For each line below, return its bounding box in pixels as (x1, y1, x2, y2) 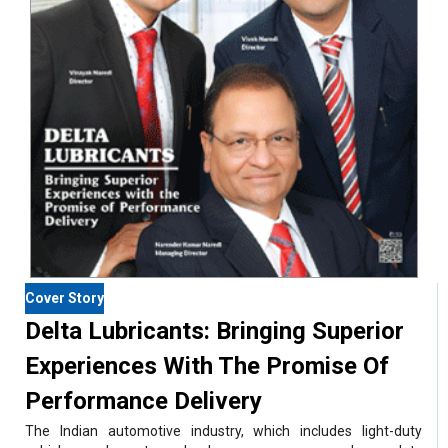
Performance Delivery (25, 387, 262, 416)
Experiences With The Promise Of (25, 352, 389, 381)
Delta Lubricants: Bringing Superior (25, 317, 404, 346)
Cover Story (25, 290, 105, 307)
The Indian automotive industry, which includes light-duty (25, 423, 422, 440)
